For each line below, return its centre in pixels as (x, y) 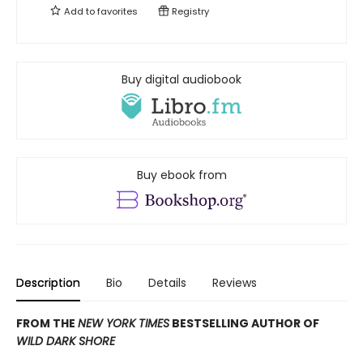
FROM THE (47, 323)
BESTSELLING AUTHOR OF (244, 323)
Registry (189, 12)
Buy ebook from (181, 175)
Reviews (235, 282)
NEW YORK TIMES (124, 323)
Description (48, 282)
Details (167, 282)
